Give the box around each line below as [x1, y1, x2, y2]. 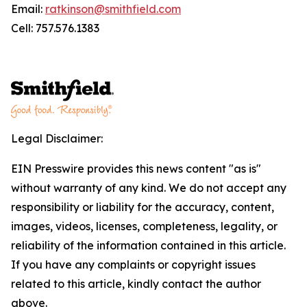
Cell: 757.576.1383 [11, 21, 99, 35]
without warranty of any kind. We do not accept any [11, 181, 286, 195]
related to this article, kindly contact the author [11, 277, 261, 291]
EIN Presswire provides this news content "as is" [11, 162, 261, 175]
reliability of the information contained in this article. [11, 238, 286, 252]
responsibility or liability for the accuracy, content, [11, 200, 274, 214]
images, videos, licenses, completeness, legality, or [11, 219, 278, 233]
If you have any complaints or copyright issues [11, 258, 256, 271]
